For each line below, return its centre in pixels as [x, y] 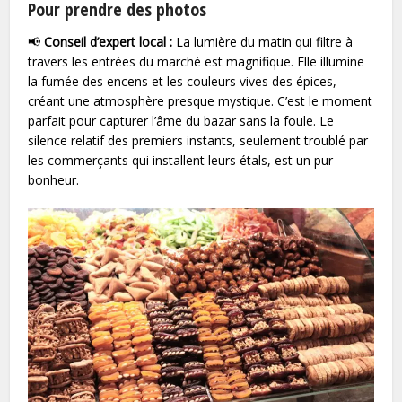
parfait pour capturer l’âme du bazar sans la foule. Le [181, 120]
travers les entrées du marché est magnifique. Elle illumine [197, 61]
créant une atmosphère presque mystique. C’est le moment [201, 100]
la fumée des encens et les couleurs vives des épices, [183, 81]
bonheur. [54, 179]
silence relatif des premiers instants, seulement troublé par [198, 140]
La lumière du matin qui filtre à [263, 41]
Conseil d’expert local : [109, 41]
